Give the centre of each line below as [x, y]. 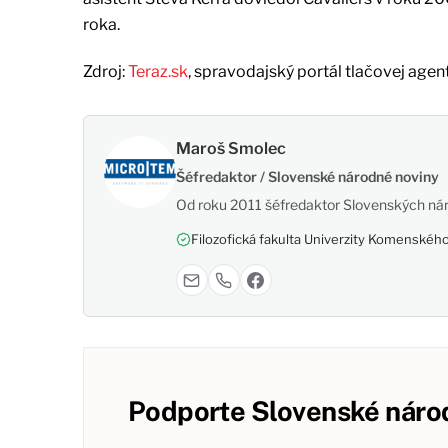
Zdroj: [105, 72]
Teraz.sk [157, 72]
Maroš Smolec [230, 149]
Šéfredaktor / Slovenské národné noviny [307, 177]
